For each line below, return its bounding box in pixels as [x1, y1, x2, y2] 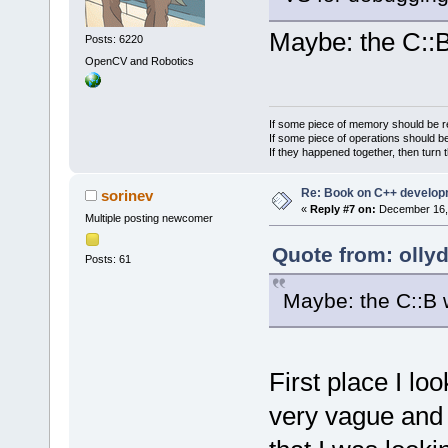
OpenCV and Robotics [84, 54, 194, 67]
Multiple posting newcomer [84, 212, 213, 225]
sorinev [101, 187, 154, 205]
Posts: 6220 [84, 33, 143, 46]
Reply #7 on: [309, 203, 376, 216]
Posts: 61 [84, 252, 131, 265]
